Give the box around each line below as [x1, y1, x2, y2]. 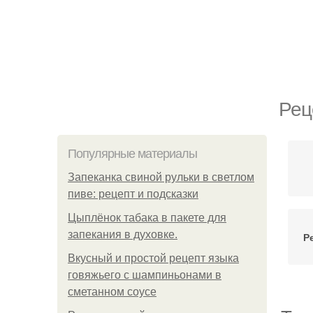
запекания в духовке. [68, 228, 177, 240]
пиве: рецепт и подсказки [68, 188, 198, 200]
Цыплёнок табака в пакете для [68, 212, 226, 224]
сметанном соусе [68, 286, 156, 298]
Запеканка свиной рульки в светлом [68, 171, 254, 183]
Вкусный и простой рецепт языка [68, 252, 239, 264]
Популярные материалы [68, 147, 197, 161]
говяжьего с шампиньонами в [68, 269, 221, 281]
